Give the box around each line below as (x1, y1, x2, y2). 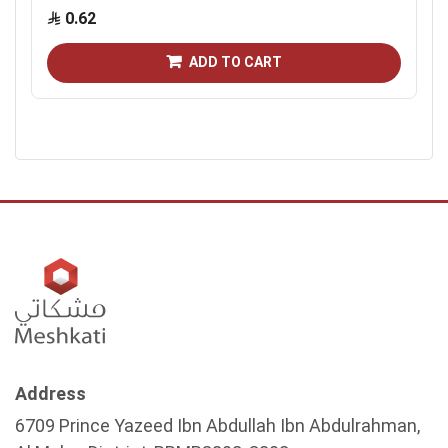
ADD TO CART (189, 54, 282, 71)
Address (15, 382, 86, 404)
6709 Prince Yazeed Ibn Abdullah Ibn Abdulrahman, (15, 414, 420, 436)
